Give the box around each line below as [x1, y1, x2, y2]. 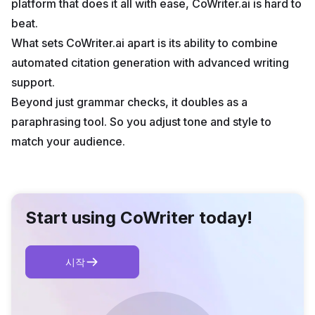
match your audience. [11, 134, 125, 149]
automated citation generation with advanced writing [11, 56, 289, 70]
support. [11, 75, 55, 90]
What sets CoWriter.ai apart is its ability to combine [11, 36, 278, 51]
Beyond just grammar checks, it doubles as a [11, 95, 247, 110]
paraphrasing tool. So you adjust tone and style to [11, 115, 271, 129]
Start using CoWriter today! [25, 207, 252, 229]
